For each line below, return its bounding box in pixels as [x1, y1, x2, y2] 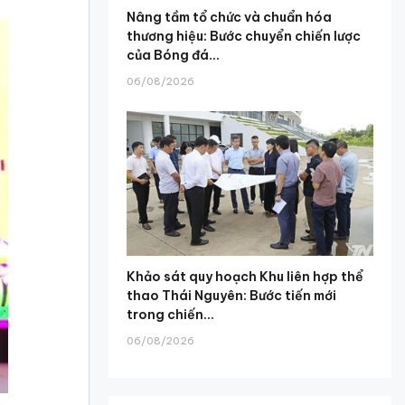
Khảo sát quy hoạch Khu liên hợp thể [127, 268, 364, 286]
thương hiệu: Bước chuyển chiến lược [127, 27, 362, 44]
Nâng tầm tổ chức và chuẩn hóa [127, 8, 333, 25]
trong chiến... [127, 306, 215, 324]
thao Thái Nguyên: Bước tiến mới [127, 287, 337, 305]
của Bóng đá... [127, 46, 221, 63]
